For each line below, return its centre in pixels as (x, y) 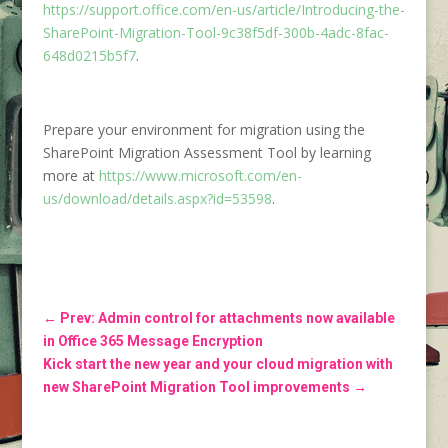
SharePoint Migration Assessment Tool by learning (206, 152)
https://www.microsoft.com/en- (200, 175)
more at (70, 175)
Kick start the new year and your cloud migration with (217, 364)
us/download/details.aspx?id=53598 (157, 198)
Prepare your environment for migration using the (203, 129)
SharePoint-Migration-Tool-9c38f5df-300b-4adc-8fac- (215, 32)
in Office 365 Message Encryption (152, 341)
